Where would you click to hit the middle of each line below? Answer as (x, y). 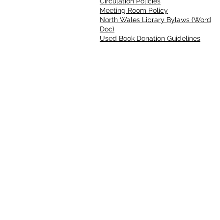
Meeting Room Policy (134, 11)
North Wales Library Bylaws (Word (155, 20)
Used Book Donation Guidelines (150, 39)
